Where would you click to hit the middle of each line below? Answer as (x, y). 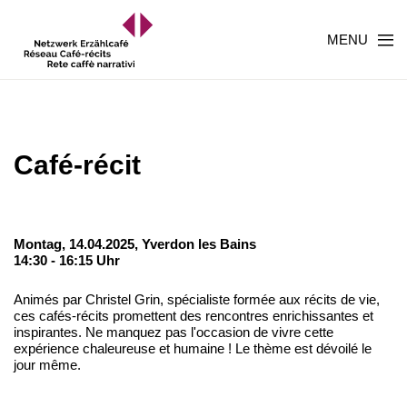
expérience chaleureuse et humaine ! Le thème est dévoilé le (193, 348)
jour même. (47, 365)
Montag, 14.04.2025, (78, 244)
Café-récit (77, 165)
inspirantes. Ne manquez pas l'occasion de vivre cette (174, 332)
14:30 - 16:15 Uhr (67, 260)
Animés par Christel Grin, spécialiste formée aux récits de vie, (197, 299)
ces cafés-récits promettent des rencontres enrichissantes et (194, 316)
